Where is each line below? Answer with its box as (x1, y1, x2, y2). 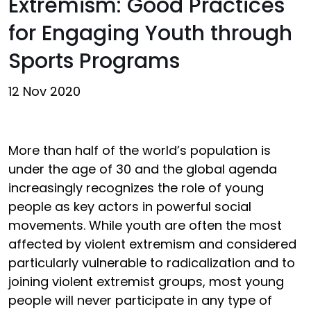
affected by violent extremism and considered (8, 235, 296, 253)
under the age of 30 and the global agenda (8, 160, 277, 178)
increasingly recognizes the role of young (8, 179, 264, 196)
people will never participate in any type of (8, 292, 272, 309)
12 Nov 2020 (8, 83, 81, 100)
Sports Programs (8, 47, 180, 76)
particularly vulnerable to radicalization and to (8, 254, 295, 271)
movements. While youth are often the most (8, 217, 282, 234)
